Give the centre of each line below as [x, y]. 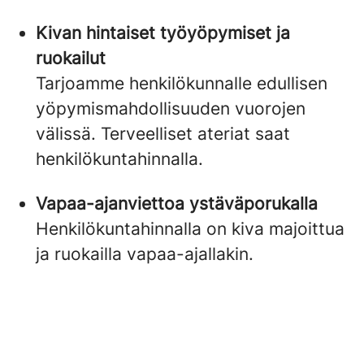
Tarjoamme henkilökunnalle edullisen [182, 83]
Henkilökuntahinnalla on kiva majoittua [190, 229]
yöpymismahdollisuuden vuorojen [171, 108]
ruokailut [71, 58]
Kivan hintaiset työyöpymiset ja [163, 33]
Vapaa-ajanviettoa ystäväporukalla [177, 204]
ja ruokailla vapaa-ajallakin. [147, 254]
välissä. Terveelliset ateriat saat [163, 134]
